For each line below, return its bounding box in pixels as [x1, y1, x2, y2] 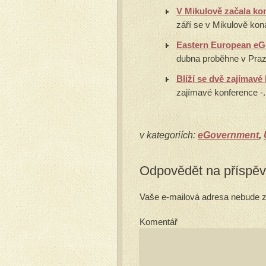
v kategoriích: [140, 130, 198, 140]
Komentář [140, 217, 178, 227]
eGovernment [198, 130, 259, 140]
